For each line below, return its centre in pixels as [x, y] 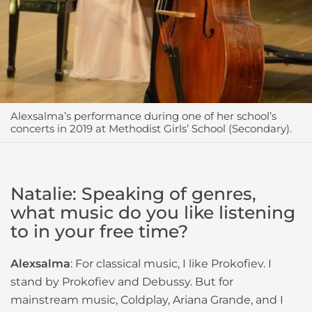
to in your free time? [99, 232]
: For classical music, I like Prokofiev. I [171, 264]
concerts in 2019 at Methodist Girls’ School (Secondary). [151, 129]
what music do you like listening [153, 213]
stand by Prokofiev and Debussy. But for [122, 282]
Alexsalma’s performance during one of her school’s [143, 116]
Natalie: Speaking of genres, [133, 194]
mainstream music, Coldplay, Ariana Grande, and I [147, 300]
